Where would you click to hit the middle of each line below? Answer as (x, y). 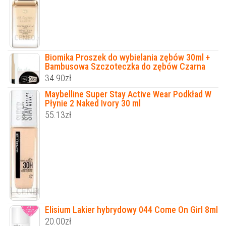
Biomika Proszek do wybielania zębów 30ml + (127, 58)
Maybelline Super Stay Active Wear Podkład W (128, 94)
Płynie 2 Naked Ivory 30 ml (93, 103)
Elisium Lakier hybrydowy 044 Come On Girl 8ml (131, 209)
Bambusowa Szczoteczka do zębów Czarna (125, 67)
